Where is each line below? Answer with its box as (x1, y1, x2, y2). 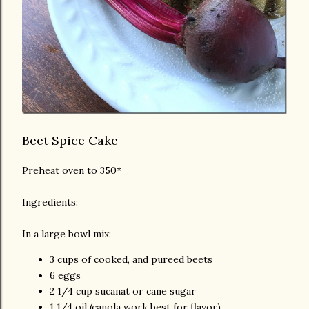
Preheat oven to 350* (22, 163, 121, 177)
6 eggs (50, 268, 81, 281)
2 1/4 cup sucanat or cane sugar (50, 284, 196, 297)
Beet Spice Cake (22, 132, 118, 149)
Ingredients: (22, 195, 78, 208)
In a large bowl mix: (22, 227, 111, 240)
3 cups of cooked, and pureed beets (50, 252, 212, 266)
